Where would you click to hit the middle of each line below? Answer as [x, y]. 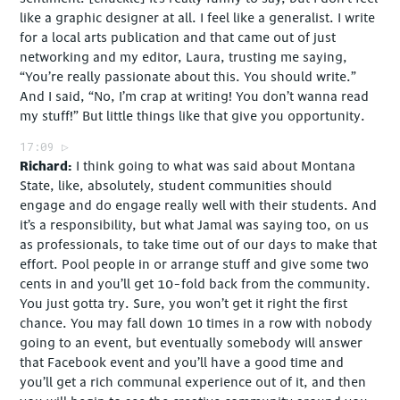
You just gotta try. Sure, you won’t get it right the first [184, 304]
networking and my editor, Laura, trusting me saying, [184, 58]
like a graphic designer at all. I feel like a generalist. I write [198, 19]
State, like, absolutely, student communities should [176, 186]
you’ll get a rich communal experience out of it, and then [193, 382]
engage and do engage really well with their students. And [199, 205]
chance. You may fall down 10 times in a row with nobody [196, 323]
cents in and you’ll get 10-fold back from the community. [196, 284]
